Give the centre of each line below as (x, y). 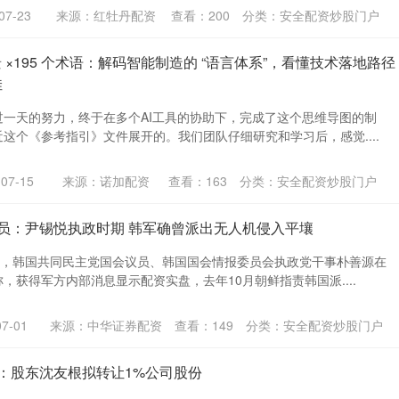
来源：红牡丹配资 (106, 15)
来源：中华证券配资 (106, 325)
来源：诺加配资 (106, 180)
